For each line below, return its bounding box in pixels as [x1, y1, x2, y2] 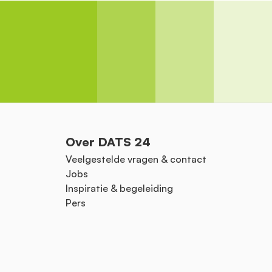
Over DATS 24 [66, 134, 151, 150]
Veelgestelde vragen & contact [66, 153, 206, 166]
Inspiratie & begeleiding [66, 182, 173, 195]
